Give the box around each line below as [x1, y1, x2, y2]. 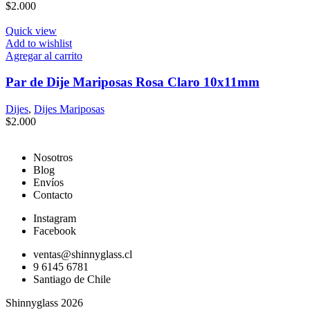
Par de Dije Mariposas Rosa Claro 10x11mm [6, 75, 259, 90]
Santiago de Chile [33, 273, 111, 286]
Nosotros [33, 152, 73, 164]
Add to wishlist [6, 37, 72, 49]
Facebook [33, 225, 76, 237]
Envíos [33, 176, 64, 189]
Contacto [33, 189, 73, 201]
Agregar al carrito [6, 49, 82, 62]
